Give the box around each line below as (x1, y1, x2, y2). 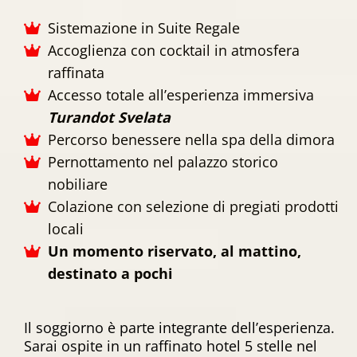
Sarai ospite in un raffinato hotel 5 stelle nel (24, 335, 317, 355)
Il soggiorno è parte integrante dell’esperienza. (24, 317, 335, 337)
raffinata (48, 62, 104, 82)
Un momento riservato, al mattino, (48, 241, 301, 261)
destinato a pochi (48, 263, 173, 283)
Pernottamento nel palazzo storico (48, 151, 278, 171)
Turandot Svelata (48, 107, 171, 127)
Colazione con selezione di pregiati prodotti (48, 196, 339, 216)
